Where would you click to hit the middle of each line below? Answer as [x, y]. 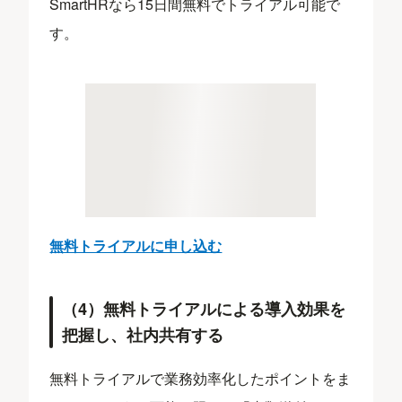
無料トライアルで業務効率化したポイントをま [201, 379]
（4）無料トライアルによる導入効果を [204, 308]
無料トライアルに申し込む [136, 245]
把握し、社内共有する [143, 334]
